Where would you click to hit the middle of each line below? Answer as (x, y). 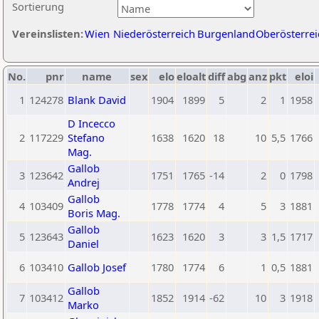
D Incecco (91, 123)
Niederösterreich (154, 33)
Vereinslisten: (48, 33)
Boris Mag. (94, 213)
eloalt (191, 76)
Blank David (97, 100)
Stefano (86, 137)
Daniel (83, 244)
